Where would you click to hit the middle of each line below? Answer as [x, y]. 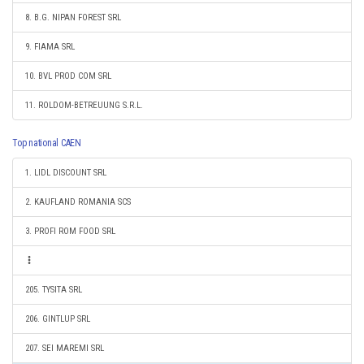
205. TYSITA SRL [54, 290]
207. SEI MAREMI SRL [65, 348]
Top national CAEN [47, 143]
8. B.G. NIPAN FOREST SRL [73, 17]
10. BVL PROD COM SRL [68, 76]
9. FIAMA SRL [50, 47]
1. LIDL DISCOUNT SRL [66, 173]
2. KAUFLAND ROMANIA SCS [78, 202]
